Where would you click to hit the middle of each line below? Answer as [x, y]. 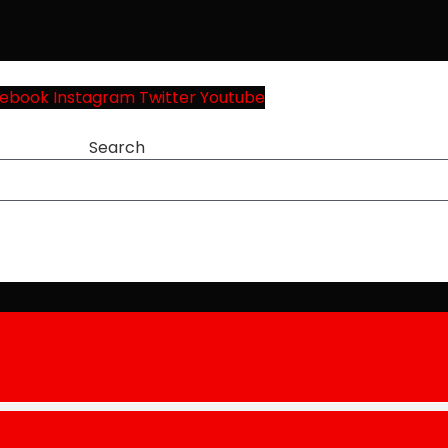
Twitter [167, 97]
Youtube [232, 97]
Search [117, 147]
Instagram [93, 97]
